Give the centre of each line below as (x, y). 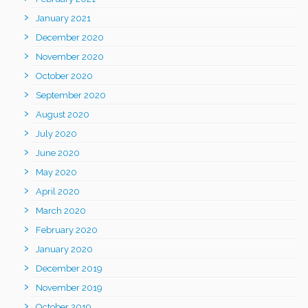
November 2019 (69, 287)
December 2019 (69, 268)
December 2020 (70, 37)
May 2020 (56, 172)
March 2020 (61, 210)
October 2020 (64, 76)
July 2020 (56, 133)
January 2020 (64, 249)
